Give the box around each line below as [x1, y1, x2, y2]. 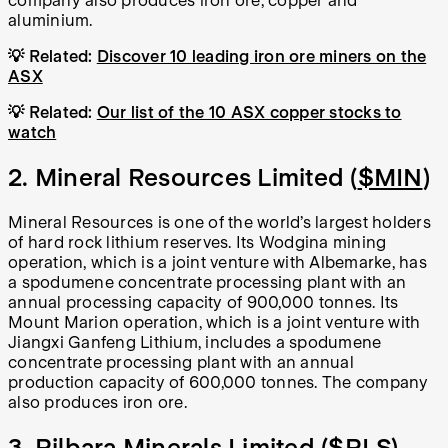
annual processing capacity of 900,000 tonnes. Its [8, 292, 399, 312]
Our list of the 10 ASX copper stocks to [96, 103, 402, 123]
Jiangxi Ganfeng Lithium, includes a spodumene [8, 332, 382, 352]
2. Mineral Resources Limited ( [8, 163, 358, 193]
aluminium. [8, 11, 93, 31]
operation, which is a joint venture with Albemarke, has [8, 252, 427, 272]
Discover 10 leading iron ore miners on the [96, 47, 427, 67]
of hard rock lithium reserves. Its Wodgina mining [8, 232, 387, 252]
